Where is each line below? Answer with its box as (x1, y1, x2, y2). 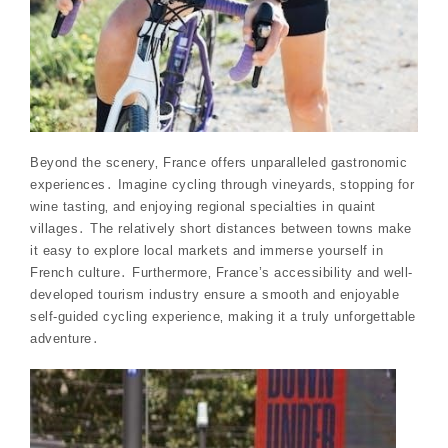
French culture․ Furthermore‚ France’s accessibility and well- (30, 264, 413, 280)
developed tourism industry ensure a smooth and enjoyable (30, 286, 399, 302)
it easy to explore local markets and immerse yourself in (30, 242, 383, 258)
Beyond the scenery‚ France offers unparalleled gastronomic (30, 154, 407, 170)
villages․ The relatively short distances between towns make (30, 220, 412, 236)
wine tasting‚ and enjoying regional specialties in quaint (30, 198, 376, 214)
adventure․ (30, 330, 99, 346)
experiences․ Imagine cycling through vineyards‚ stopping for (30, 176, 414, 192)
